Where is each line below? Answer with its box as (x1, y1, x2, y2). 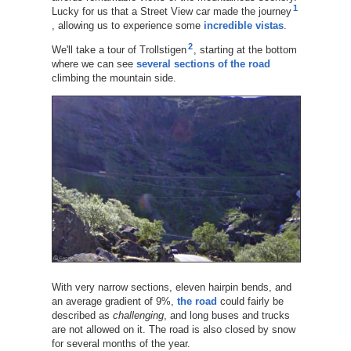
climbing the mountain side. (51, 71, 176, 84)
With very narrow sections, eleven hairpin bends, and (51, 281, 291, 294)
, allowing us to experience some (51, 19, 204, 31)
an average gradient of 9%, (51, 295, 177, 308)
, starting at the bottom (193, 43, 297, 56)
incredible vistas (203, 19, 284, 31)
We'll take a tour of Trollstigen (51, 43, 186, 56)
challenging (112, 309, 164, 322)
